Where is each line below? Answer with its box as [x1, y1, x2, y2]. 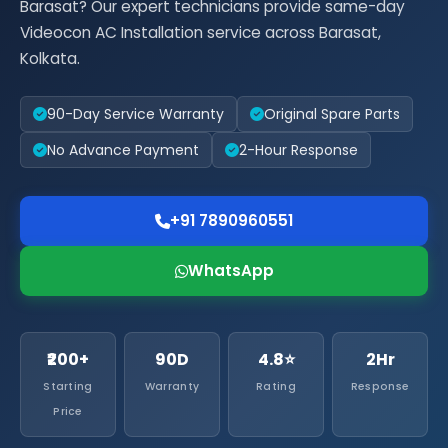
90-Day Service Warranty [47, 104, 224, 124]
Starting [43, 379, 93, 394]
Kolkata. [20, 48, 80, 69]
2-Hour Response [239, 140, 358, 160]
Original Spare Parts [264, 104, 400, 124]
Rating [256, 379, 296, 394]
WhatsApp [187, 260, 274, 281]
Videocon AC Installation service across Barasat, [20, 22, 381, 43]
